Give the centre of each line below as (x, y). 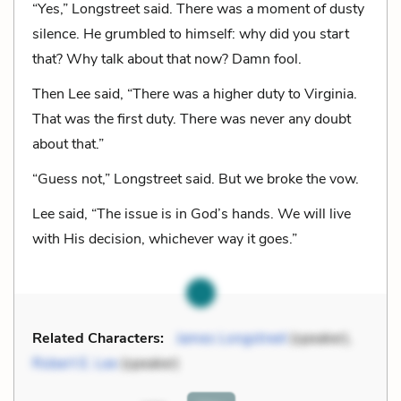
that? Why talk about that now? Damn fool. (167, 59)
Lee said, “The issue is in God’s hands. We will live (192, 213)
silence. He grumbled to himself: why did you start (191, 34)
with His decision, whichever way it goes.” (165, 239)
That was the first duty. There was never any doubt (192, 119)
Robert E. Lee (75, 363)
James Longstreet (231, 338)
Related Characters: (98, 338)
